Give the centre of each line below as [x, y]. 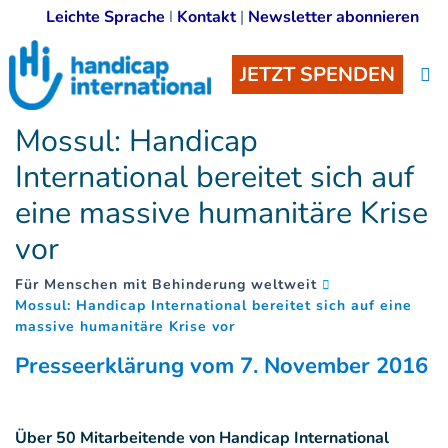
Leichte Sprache [107, 17]
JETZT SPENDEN [317, 74]
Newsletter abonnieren [333, 17]
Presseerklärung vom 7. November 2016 [221, 366]
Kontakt [206, 17]
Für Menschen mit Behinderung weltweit [166, 284]
